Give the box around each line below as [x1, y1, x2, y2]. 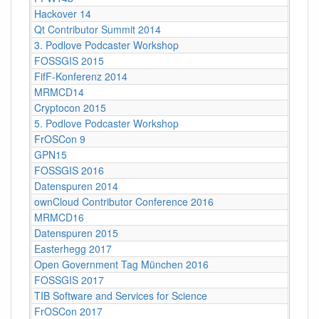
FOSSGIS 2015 [34, 53, 104, 68]
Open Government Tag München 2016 [34, 256, 209, 271]
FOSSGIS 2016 [34, 162, 104, 177]
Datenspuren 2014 [34, 178, 118, 193]
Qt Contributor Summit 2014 [34, 21, 161, 36]
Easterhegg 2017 [34, 241, 112, 256]
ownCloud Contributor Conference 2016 [34, 194, 214, 209]
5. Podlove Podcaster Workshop [34, 115, 179, 130]
